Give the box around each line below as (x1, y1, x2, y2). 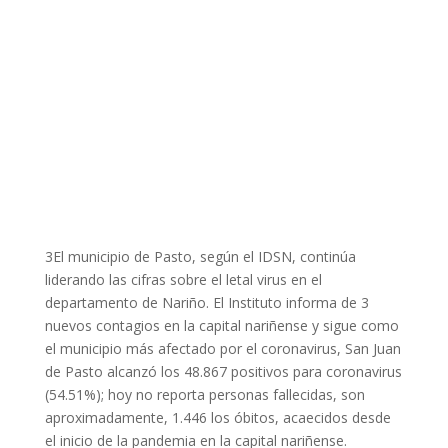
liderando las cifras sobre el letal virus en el (44, 269, 322, 289)
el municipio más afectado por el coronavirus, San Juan (44, 338, 401, 358)
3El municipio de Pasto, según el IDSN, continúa (44, 246, 356, 266)
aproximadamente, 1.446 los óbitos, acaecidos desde (44, 407, 391, 427)
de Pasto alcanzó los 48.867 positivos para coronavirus (44, 361, 402, 381)
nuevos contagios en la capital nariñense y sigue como (44, 315, 399, 335)
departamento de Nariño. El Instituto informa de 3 (44, 292, 369, 312)
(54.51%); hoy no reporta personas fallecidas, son (44, 384, 365, 404)
